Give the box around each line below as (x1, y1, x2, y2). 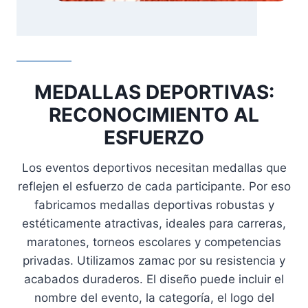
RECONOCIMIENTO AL (49, 103, 259, 127)
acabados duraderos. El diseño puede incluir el (24, 272, 284, 287)
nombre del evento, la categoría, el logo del (34, 291, 274, 305)
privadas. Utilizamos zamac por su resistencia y (23, 254, 285, 268)
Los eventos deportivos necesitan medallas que (21, 161, 287, 175)
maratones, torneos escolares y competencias (27, 235, 281, 250)
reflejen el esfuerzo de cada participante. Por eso (17, 179, 291, 194)
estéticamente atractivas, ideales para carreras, (22, 217, 286, 231)
